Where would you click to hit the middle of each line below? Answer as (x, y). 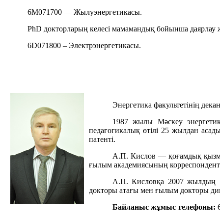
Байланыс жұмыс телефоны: (164, 207)
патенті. (102, 139)
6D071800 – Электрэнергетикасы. (84, 46)
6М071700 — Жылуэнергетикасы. (85, 12)
